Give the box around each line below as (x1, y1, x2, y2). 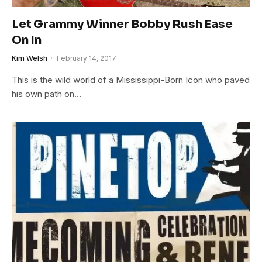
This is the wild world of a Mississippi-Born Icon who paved (12, 74, 250, 85)
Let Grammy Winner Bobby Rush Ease (12, 16, 233, 32)
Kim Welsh (12, 53, 47, 63)
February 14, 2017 (57, 53, 116, 63)
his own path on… (12, 88, 81, 99)
